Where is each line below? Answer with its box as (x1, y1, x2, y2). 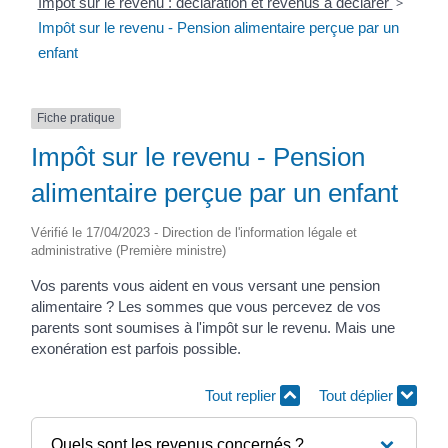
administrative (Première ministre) (31, 242, 226, 258)
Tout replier (205, 387, 280, 405)
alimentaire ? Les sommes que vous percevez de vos (31, 297, 381, 315)
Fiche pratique (37, 111, 115, 126)
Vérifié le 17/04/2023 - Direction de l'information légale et (31, 224, 357, 240)
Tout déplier (319, 387, 397, 405)
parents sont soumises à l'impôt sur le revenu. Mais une (31, 318, 395, 336)
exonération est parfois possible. (31, 339, 241, 357)
